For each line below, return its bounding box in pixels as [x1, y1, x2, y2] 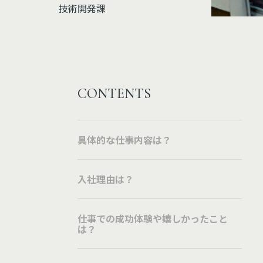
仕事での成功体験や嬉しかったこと [77, 211, 228, 225]
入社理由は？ [77, 172, 134, 186]
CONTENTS [77, 85, 151, 102]
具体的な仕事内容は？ [77, 133, 171, 147]
